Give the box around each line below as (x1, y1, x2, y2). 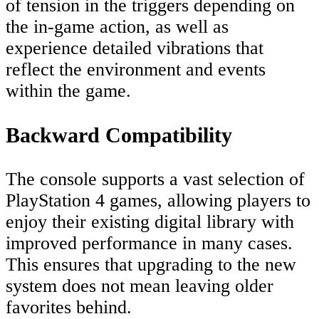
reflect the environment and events (6, 59, 266, 80)
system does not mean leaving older (6, 276, 273, 297)
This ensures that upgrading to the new (6, 254, 296, 276)
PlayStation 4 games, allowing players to (6, 190, 310, 211)
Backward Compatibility (6, 123, 232, 147)
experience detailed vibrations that (6, 38, 263, 59)
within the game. (6, 80, 131, 102)
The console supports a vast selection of (6, 169, 305, 190)
